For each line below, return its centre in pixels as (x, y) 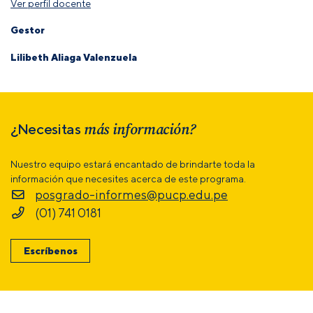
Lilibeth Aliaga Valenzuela (74, 57)
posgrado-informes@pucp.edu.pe (131, 195)
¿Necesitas (46, 129)
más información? (138, 129)
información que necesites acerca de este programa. (128, 179)
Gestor (28, 30)
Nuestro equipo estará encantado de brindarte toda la (133, 164)
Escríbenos (50, 250)
